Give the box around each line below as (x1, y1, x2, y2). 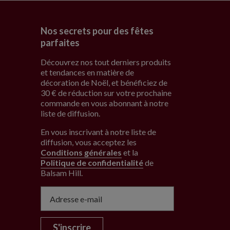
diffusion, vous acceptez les (41, 137, 137, 147)
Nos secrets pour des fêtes (41, 25, 154, 37)
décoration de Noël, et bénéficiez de (41, 78, 168, 88)
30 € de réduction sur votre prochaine (41, 88, 172, 98)
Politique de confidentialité (41, 158, 144, 168)
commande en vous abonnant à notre (41, 98, 169, 108)
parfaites (41, 37, 80, 49)
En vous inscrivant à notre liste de (41, 127, 157, 137)
